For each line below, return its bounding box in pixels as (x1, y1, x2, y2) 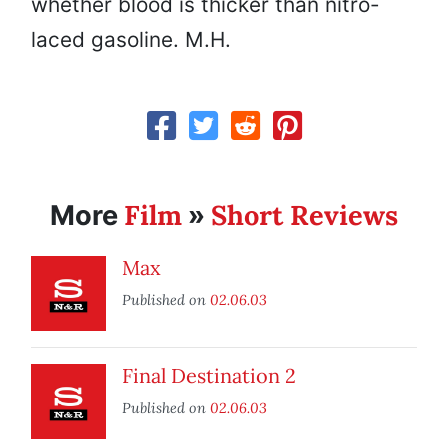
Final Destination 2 (122, 363, 296, 389)
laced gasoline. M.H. (31, 27, 231, 53)
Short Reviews (211, 198, 398, 233)
